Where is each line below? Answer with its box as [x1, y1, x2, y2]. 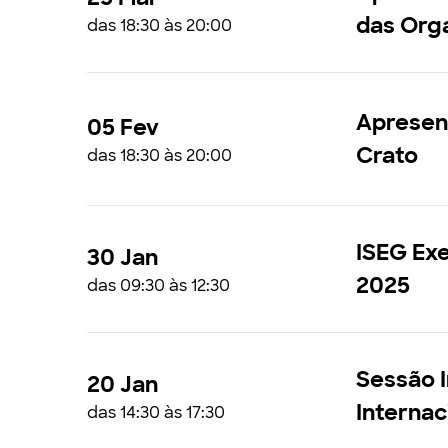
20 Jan [87, 369, 158, 399]
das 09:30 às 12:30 [87, 274, 230, 296]
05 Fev [87, 112, 159, 142]
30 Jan [87, 242, 158, 272]
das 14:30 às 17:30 [87, 401, 225, 423]
